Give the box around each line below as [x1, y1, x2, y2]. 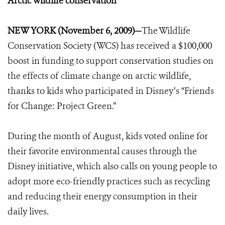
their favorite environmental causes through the [8, 145, 197, 157]
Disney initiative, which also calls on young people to [8, 160, 217, 172]
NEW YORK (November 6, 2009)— [8, 25, 142, 37]
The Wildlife [142, 25, 190, 37]
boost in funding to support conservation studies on [8, 55, 213, 67]
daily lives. [8, 205, 49, 217]
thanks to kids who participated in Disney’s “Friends [8, 85, 214, 97]
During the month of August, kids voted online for [8, 130, 208, 142]
